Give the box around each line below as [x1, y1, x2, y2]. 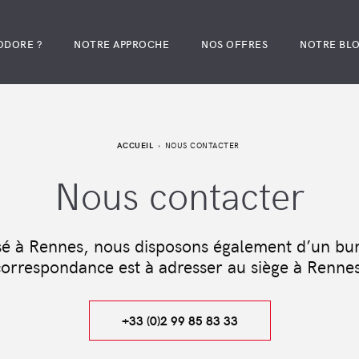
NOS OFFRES [201, 37, 268, 51]
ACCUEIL [116, 139, 156, 151]
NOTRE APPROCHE [74, 37, 169, 51]
